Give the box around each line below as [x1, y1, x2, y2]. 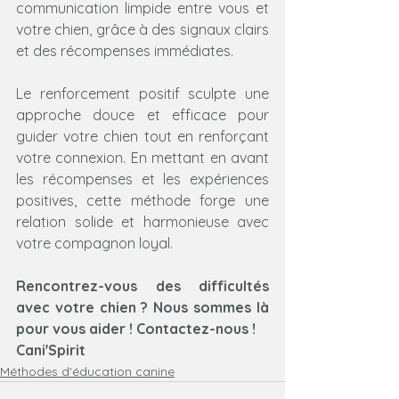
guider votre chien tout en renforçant [16, 126, 269, 145]
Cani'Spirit [16, 340, 85, 359]
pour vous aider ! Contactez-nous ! [16, 319, 259, 338]
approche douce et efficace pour [16, 105, 269, 124]
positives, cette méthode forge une [16, 191, 269, 209]
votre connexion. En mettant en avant [16, 148, 269, 167]
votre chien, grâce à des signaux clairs [16, 20, 269, 38]
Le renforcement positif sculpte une [16, 84, 269, 102]
